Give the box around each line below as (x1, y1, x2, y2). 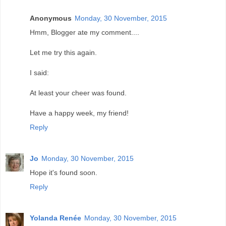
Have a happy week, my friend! (30, 109, 129, 118)
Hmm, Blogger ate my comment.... (30, 28, 139, 37)
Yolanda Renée (30, 214, 81, 222)
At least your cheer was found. (30, 89, 127, 97)
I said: (30, 69, 49, 77)
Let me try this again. (30, 48, 97, 57)
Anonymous (30, 14, 72, 23)
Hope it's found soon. (30, 168, 97, 177)
